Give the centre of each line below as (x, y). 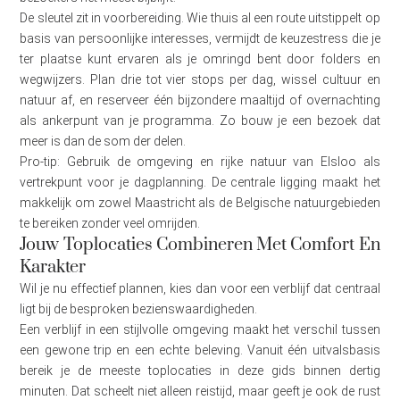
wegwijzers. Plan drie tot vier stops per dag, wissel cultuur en (200, 80)
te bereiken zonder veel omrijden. (110, 224)
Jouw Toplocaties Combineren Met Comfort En (200, 246)
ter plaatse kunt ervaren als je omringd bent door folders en (200, 59)
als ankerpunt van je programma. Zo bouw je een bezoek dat (200, 121)
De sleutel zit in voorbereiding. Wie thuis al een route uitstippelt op (200, 18)
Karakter (53, 268)
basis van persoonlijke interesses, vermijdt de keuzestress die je (200, 39)
